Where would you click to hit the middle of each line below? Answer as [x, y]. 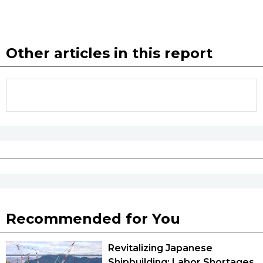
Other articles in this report [109, 53]
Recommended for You [93, 218]
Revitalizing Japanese [160, 248]
